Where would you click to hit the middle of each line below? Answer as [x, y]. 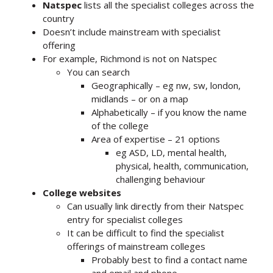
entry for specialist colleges [125, 219]
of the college [120, 125]
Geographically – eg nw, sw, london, [166, 85]
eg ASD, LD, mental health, [171, 152]
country [58, 18]
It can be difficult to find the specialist [146, 232]
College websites [82, 192]
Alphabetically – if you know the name [169, 112]
